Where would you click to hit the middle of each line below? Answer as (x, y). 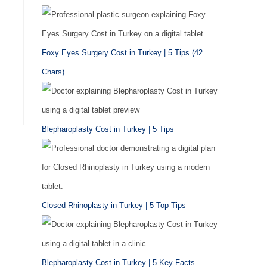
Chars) (53, 72)
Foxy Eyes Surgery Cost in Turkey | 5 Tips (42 (122, 53)
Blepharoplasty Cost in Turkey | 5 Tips (108, 129)
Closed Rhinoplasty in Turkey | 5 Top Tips (114, 205)
